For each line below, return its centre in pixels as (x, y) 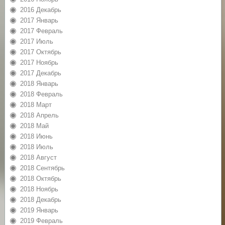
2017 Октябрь (40, 52)
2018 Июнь (36, 136)
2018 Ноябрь (39, 189)
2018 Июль (36, 147)
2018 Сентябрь (42, 168)
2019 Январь (39, 210)
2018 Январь (39, 83)
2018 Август (38, 157)
